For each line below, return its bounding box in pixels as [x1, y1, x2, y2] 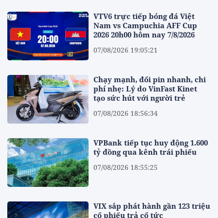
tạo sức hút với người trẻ [93, 92, 186, 103]
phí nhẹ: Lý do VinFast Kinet [93, 83, 198, 93]
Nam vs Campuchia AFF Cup [93, 20, 198, 30]
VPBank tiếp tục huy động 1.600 [93, 138, 208, 148]
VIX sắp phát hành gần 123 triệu [93, 201, 211, 211]
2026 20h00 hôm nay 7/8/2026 [93, 29, 195, 39]
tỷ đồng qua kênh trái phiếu [93, 147, 197, 157]
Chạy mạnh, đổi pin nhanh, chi [93, 74, 206, 84]
